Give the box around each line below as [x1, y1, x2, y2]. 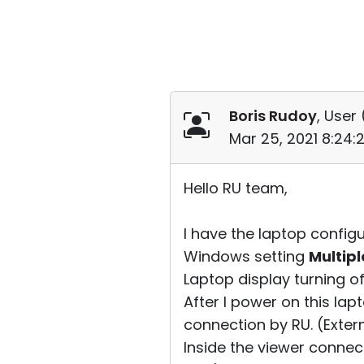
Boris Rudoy [229, 106, 317, 126]
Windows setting [184, 246, 309, 266]
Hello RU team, [184, 178, 288, 198]
